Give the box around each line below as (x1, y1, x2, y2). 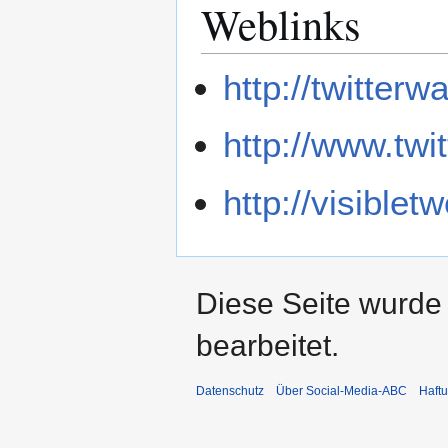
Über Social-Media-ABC (276, 383, 407, 398)
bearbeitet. (196, 328, 339, 362)
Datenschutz (196, 383, 264, 398)
